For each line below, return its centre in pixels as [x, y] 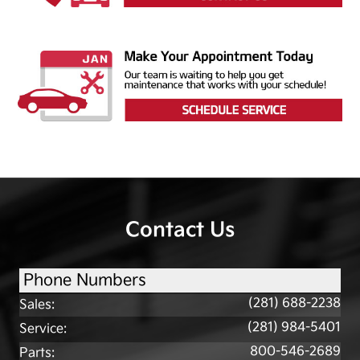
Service [41, 329]
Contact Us [180, 230]
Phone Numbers [85, 280]
